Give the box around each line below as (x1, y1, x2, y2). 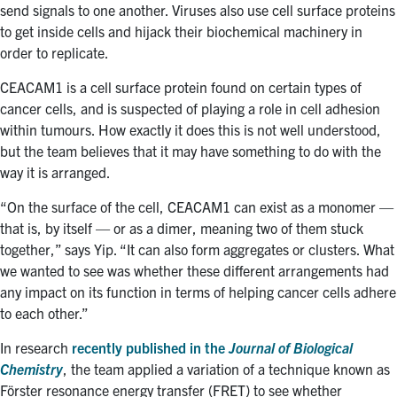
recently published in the (72, 338, 229, 356)
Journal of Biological (229, 338, 353, 356)
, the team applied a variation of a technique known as (63, 359, 390, 378)
